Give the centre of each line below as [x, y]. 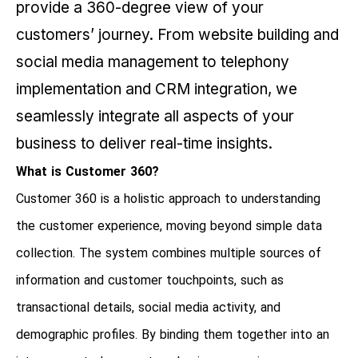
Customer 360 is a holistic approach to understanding [168, 199]
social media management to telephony [153, 62]
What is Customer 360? [88, 172]
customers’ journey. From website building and [177, 35]
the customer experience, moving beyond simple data [169, 226]
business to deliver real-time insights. [144, 144]
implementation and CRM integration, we [157, 89]
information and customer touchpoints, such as [150, 280]
